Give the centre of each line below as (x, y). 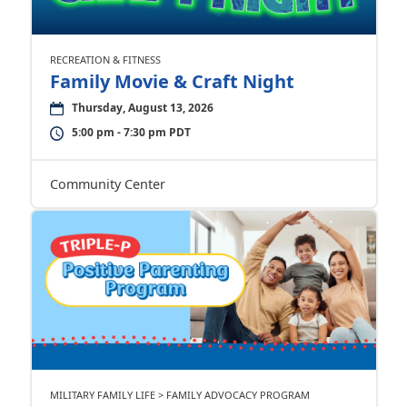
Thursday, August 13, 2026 (142, 107)
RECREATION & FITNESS (105, 59)
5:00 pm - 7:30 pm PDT (131, 132)
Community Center (107, 184)
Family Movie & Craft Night (172, 81)
